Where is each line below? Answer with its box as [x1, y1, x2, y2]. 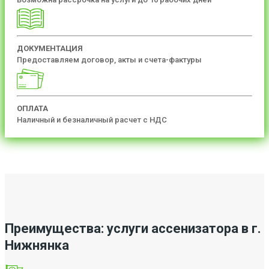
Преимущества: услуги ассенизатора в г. [5, 220, 261, 236]
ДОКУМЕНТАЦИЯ [17, 43, 83, 53]
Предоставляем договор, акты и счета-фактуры [17, 55, 202, 64]
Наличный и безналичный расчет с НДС [17, 115, 167, 124]
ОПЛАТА [17, 103, 48, 113]
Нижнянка [5, 237, 69, 253]
